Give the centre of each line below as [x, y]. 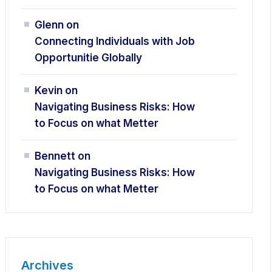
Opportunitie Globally [89, 58]
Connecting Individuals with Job [115, 41]
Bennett [55, 156]
